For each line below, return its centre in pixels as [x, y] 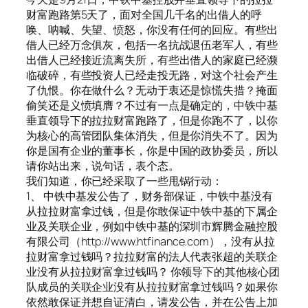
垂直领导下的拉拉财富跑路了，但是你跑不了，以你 [152, 121]
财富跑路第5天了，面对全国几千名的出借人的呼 [144, 15]
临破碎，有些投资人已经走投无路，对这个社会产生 [152, 75]
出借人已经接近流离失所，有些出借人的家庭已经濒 [152, 60]
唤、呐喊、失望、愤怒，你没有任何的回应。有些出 [152, 30]
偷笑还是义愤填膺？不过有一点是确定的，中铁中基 [152, 106]
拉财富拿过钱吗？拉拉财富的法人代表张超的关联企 [152, 257]
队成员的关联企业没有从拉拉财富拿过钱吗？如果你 [152, 287]
